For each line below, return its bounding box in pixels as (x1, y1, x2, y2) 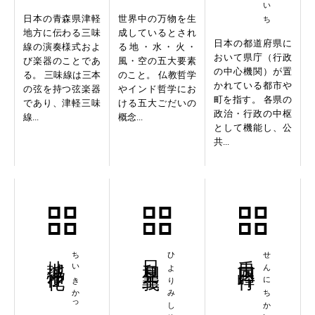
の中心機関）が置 (213, 66, 292, 77)
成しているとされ (117, 27, 196, 39)
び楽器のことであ (23, 56, 101, 67)
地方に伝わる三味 (23, 27, 101, 39)
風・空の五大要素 (117, 56, 196, 67)
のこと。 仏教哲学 (117, 70, 196, 81)
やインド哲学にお (117, 84, 196, 95)
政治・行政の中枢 (213, 108, 292, 120)
